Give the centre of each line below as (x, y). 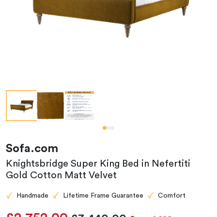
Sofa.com (32, 149)
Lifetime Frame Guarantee (103, 196)
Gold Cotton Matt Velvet (61, 175)
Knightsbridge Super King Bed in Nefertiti (98, 164)
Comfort (172, 196)
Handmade (32, 196)
